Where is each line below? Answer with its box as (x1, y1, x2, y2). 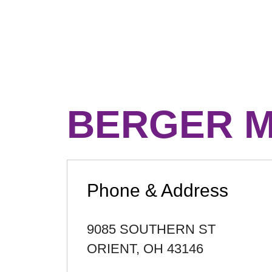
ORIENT (87, 241, 136, 256)
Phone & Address (87, 180, 228, 200)
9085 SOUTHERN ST (87, 222, 216, 237)
